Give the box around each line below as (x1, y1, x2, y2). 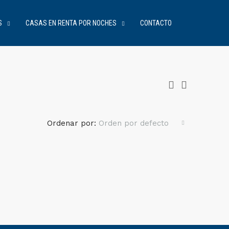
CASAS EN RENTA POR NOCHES (26, 19, 117, 27)
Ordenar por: (47, 119, 96, 128)
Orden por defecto (99, 119, 169, 128)
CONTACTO (140, 19, 172, 27)
